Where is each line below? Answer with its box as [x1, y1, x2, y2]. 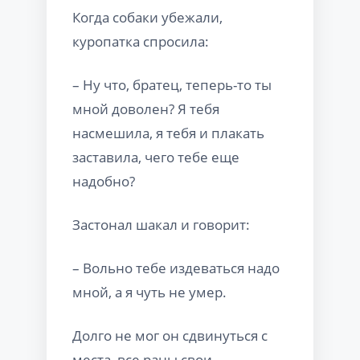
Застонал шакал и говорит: [72, 215, 250, 234]
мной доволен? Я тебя [72, 99, 219, 118]
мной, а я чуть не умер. [72, 282, 227, 301]
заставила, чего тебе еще [72, 147, 239, 166]
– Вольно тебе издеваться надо [72, 258, 280, 277]
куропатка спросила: [72, 31, 209, 51]
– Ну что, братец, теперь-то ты [72, 75, 272, 94]
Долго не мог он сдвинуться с [72, 325, 268, 345]
